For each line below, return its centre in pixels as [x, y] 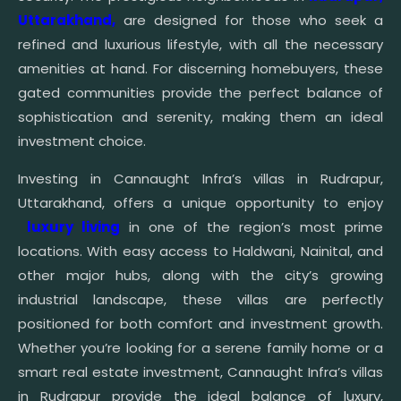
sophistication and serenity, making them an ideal [200, 117]
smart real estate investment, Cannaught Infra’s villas [200, 372]
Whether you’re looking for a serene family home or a [200, 348]
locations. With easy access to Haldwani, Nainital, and [200, 252]
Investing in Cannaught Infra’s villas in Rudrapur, [200, 179]
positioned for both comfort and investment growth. [200, 324]
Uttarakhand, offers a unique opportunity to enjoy [200, 203]
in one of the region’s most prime [252, 227]
